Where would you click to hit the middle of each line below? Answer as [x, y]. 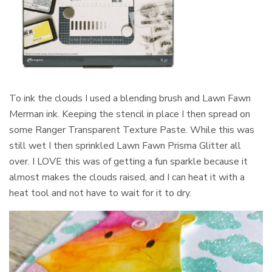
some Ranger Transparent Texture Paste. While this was [132, 130]
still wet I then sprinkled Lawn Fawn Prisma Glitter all [125, 145]
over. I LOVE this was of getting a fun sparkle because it [129, 161]
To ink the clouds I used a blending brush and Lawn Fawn [130, 98]
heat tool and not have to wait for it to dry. [100, 193]
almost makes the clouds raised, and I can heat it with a [127, 177]
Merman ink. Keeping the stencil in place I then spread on [130, 114]
